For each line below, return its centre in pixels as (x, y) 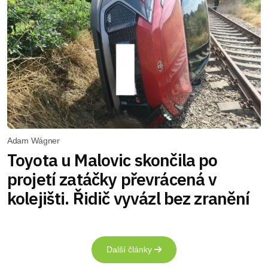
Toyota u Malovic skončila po (112, 160)
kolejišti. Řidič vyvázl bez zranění (129, 199)
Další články (130, 250)
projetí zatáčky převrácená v (112, 179)
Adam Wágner (33, 141)
